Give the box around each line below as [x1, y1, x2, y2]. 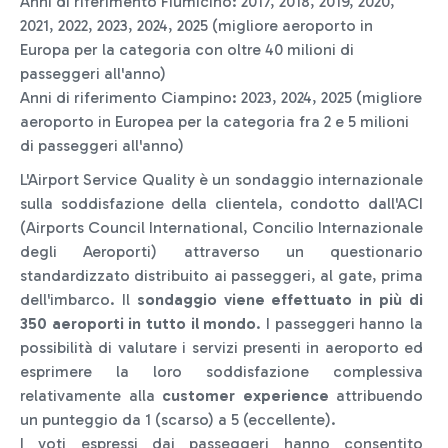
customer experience [162, 385, 336, 405]
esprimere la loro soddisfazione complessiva [20, 361, 423, 381]
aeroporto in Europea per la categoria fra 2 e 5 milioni [20, 111, 409, 131]
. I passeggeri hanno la [256, 313, 424, 333]
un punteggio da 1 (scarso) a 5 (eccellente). [20, 409, 340, 429]
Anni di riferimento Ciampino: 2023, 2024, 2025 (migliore [20, 87, 422, 107]
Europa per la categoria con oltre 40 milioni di [20, 39, 354, 59]
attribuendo [336, 385, 423, 405]
